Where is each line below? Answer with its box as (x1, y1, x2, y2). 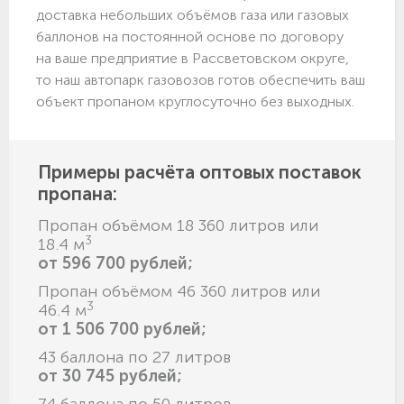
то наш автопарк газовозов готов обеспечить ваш (36, 71, 365, 89)
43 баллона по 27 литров (38, 347, 231, 368)
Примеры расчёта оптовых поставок (38, 161, 362, 184)
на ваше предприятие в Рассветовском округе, (36, 50, 349, 68)
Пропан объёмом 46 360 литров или (38, 281, 320, 302)
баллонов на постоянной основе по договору (36, 28, 344, 46)
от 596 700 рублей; (38, 253, 193, 274)
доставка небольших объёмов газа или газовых (36, 6, 349, 24)
